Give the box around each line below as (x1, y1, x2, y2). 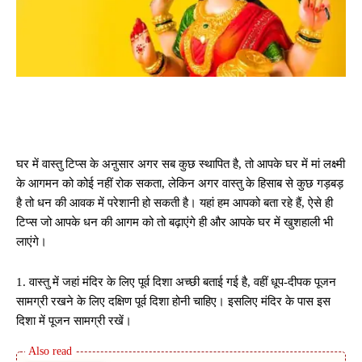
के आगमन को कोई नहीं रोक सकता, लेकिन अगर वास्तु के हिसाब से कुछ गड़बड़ (16, 176, 343, 190)
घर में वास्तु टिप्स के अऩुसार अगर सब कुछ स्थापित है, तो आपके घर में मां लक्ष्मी (16, 157, 345, 170)
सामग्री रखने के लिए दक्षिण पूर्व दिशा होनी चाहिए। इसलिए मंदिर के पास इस (16, 294, 330, 308)
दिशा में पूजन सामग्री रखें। (16, 314, 132, 327)
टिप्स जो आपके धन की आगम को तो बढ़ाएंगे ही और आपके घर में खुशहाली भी (16, 215, 333, 229)
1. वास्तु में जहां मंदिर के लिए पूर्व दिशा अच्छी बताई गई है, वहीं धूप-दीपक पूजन (16, 275, 336, 288)
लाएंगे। (16, 234, 47, 248)
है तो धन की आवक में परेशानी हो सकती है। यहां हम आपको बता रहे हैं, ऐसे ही (16, 196, 333, 209)
